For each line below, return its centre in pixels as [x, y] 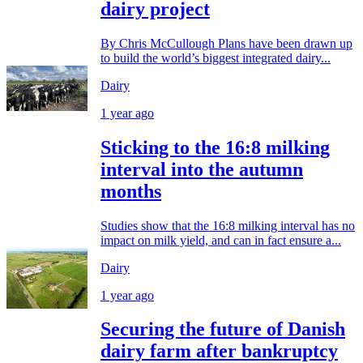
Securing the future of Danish [223, 329]
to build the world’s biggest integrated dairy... [216, 58]
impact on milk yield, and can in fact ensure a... [221, 240]
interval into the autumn [202, 169]
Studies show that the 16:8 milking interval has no [228, 225]
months [131, 191]
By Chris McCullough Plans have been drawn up [226, 43]
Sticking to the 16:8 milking [215, 147]
